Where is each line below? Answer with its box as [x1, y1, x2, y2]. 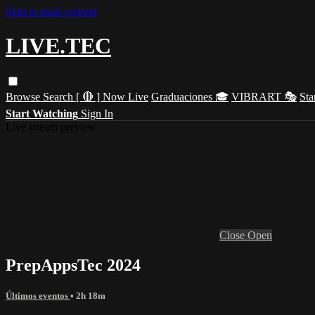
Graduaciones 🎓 [151, 90, 229, 103]
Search [43, 90, 76, 103]
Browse [6, 90, 43, 103]
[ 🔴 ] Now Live [76, 90, 148, 103]
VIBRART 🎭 [231, 90, 297, 103]
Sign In [81, 107, 113, 120]
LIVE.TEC [6, 33, 111, 59]
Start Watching [6, 107, 78, 120]
